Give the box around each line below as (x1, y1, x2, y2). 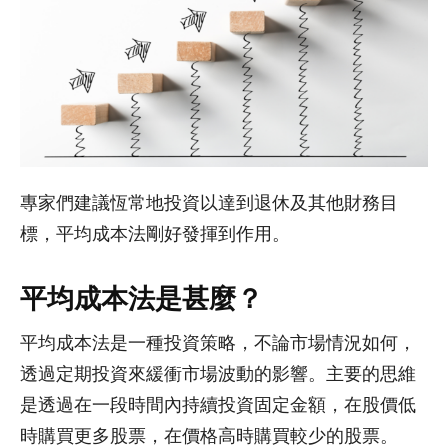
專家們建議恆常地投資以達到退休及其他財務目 (20, 192, 398, 215)
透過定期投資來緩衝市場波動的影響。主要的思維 (20, 363, 416, 386)
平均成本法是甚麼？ (20, 282, 263, 316)
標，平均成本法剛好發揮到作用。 (20, 223, 290, 246)
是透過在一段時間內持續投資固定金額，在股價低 (20, 394, 416, 417)
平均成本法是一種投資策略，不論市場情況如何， (20, 332, 416, 355)
